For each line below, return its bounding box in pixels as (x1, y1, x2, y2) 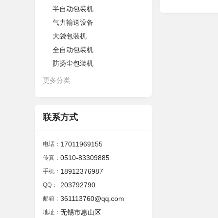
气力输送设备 (53, 18, 93, 26)
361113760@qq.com (60, 195, 124, 202)
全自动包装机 (53, 46, 93, 54)
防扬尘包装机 (53, 59, 93, 67)
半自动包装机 (53, 5, 93, 13)
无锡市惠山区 (60, 208, 101, 216)
